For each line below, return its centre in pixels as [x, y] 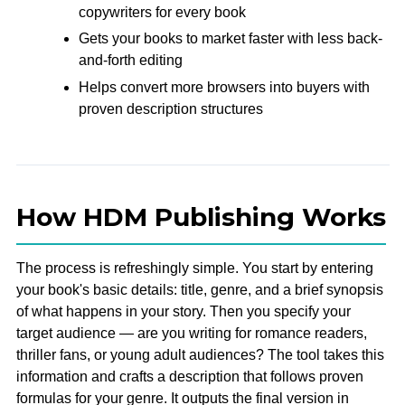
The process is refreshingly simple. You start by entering [194, 268]
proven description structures [170, 108]
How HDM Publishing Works [201, 217]
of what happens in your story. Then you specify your [183, 311]
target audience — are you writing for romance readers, [191, 333]
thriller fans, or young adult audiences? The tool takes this [200, 354]
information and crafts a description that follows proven [189, 376]
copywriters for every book [162, 12]
